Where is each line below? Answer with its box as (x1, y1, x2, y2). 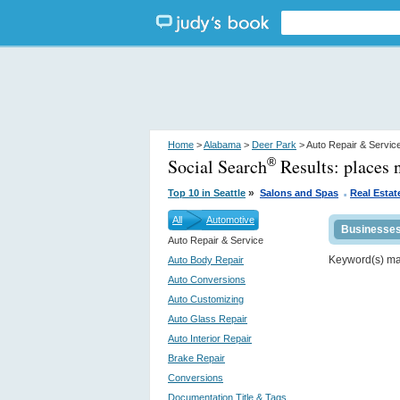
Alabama (204, 139, 241, 150)
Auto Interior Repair (168, 333, 252, 344)
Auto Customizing (168, 294, 244, 304)
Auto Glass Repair (168, 313, 247, 324)
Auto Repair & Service (168, 235, 263, 246)
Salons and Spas (260, 187, 338, 198)
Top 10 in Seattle (168, 187, 246, 198)
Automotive (206, 214, 254, 225)
